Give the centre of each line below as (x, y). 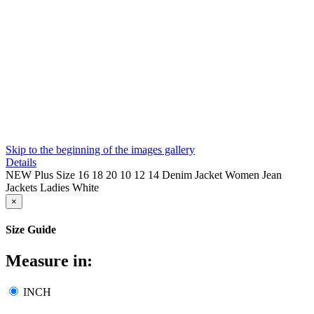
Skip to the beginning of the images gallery (100, 150)
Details (21, 163)
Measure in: (49, 260)
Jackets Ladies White (52, 188)
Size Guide (31, 230)
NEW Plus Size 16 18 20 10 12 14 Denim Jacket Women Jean (144, 175)
